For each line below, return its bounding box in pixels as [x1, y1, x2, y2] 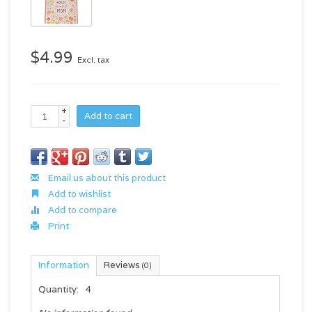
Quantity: [38, 283, 79, 295]
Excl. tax [77, 55, 109, 65]
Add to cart [84, 110, 132, 122]
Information [38, 259, 89, 271]
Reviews [104, 259, 142, 271]
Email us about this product [46, 172, 166, 184]
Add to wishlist [46, 188, 111, 200]
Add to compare [46, 204, 117, 216]
